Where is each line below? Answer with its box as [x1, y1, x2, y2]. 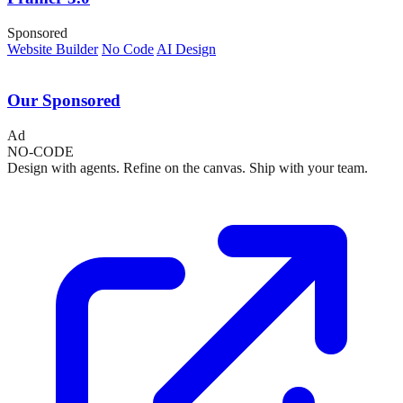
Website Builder [7, 41, 98, 58]
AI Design [157, 41, 216, 58]
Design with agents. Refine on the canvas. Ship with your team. [7, 159, 368, 175]
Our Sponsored [7, 90, 121, 110]
